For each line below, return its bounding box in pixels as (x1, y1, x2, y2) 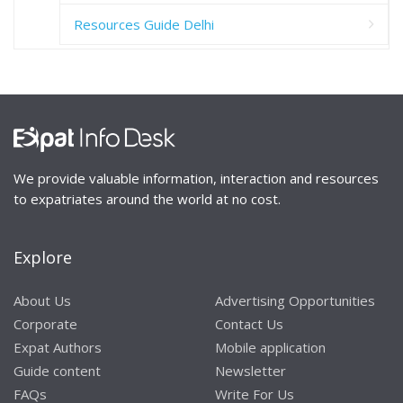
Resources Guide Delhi (74, 15, 214, 34)
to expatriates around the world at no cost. (13, 190, 281, 209)
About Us (13, 291, 71, 310)
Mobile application (215, 338, 326, 357)
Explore (13, 246, 72, 269)
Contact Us (215, 315, 283, 334)
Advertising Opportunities (215, 291, 375, 310)
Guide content (13, 362, 101, 381)
